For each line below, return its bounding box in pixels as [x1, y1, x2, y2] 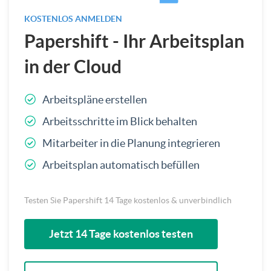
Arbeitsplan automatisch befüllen [42, 158, 200, 171]
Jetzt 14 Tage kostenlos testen [49, 227, 193, 240]
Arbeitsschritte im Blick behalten [42, 114, 197, 128]
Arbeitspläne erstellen [42, 93, 147, 106]
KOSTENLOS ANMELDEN [24, 13, 122, 24]
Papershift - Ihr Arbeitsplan [24, 30, 244, 51]
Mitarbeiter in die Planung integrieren [42, 136, 220, 149]
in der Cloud [24, 56, 122, 77]
